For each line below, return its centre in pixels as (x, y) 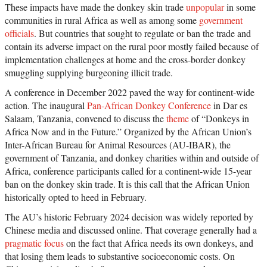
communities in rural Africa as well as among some (102, 20)
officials (19, 33)
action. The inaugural (46, 105)
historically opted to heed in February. (76, 197)
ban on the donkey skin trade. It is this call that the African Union (127, 184)
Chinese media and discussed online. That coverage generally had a (131, 230)
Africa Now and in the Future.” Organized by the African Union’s (128, 132)
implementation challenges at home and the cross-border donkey (125, 60)
